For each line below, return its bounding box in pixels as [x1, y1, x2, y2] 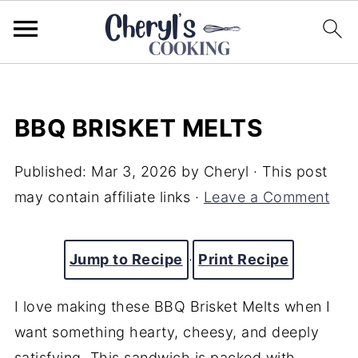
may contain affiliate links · [14, 189, 204, 205]
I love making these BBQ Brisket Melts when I [14, 298, 331, 315]
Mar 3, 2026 [91, 163, 177, 180]
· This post [249, 163, 328, 180]
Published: [14, 163, 92, 180]
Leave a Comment [203, 189, 330, 205]
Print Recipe [198, 251, 289, 268]
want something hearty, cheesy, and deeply [14, 324, 320, 340]
